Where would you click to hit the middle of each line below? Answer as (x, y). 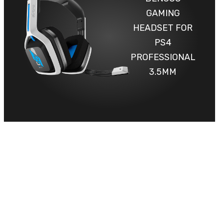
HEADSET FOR (163, 28)
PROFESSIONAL (163, 57)
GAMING (163, 13)
